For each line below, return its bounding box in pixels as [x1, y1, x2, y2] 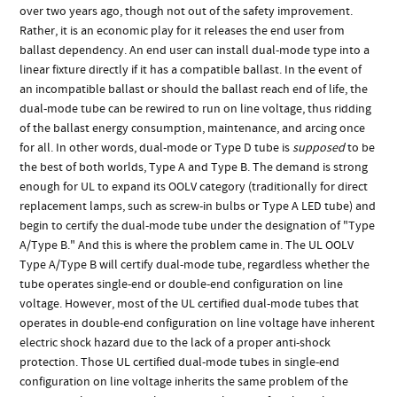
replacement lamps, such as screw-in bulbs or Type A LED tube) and [19, 198, 377, 214]
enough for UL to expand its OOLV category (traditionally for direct [19, 178, 369, 195]
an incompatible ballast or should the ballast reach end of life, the [19, 81, 369, 97]
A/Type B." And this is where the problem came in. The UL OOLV [19, 237, 354, 253]
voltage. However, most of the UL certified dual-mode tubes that [19, 295, 360, 312]
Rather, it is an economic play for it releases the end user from [19, 22, 346, 39]
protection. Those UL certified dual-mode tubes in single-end [19, 354, 340, 370]
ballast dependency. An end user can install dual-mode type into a [19, 42, 370, 58]
